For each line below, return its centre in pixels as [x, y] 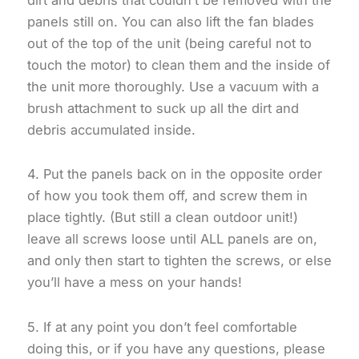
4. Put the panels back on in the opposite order [175, 174]
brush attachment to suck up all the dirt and [163, 108]
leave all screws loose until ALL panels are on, [172, 239]
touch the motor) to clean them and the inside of [179, 65]
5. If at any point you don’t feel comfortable [162, 327]
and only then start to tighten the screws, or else [179, 261]
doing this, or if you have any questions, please [176, 349]
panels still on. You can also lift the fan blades [171, 21]
